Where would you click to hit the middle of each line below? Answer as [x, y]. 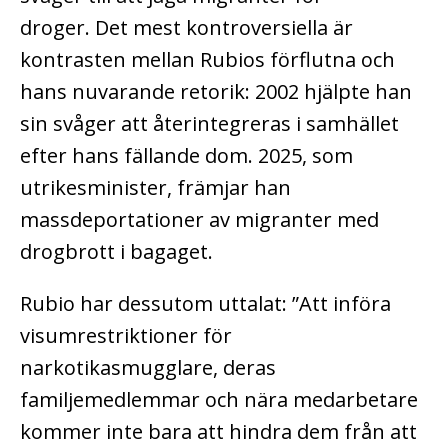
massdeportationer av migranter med [199, 219]
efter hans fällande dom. [139, 155]
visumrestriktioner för [126, 335]
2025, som [305, 155]
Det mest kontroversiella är [224, 27]
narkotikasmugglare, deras [148, 367]
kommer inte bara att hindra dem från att [218, 431]
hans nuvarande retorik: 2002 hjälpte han [216, 91]
